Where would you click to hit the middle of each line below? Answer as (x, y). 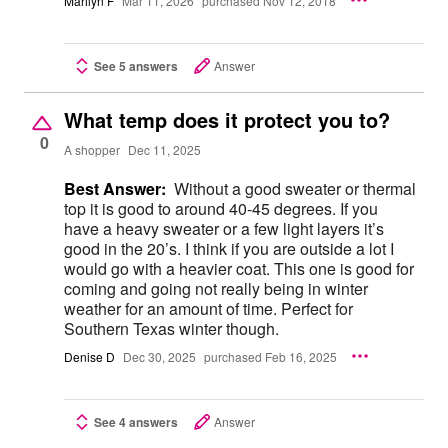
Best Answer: (115, 189)
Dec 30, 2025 (159, 356)
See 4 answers (136, 422)
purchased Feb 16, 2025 (270, 356)
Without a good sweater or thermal (295, 189)
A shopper (92, 149)
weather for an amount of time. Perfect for (208, 309)
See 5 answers (136, 66)
